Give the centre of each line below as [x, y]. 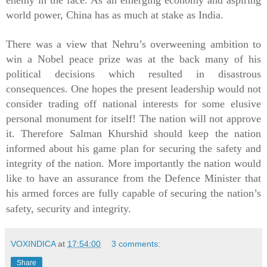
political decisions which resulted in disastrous [133, 74]
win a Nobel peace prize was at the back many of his [133, 59]
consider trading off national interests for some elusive [133, 103]
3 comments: [136, 243]
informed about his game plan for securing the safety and [133, 148]
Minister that [233, 178]
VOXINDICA [33, 243]
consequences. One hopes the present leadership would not [133, 89]
